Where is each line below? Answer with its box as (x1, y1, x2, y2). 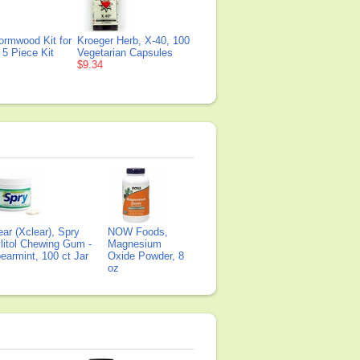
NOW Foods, (108, 226, 168, 238)
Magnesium (108, 238, 162, 250)
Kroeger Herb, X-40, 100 (77, 35, 190, 47)
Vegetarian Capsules (77, 47, 173, 59)
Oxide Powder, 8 (108, 250, 184, 262)
